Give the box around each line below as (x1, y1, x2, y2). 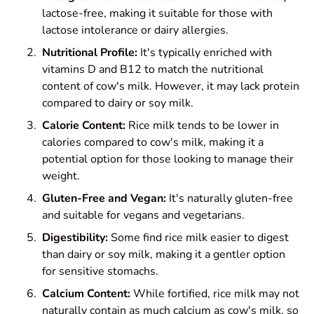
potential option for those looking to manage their (42, 151, 294, 167)
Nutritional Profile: (42, 44, 137, 60)
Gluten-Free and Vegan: (42, 190, 166, 206)
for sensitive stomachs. (42, 263, 158, 279)
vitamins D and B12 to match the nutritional (42, 61, 264, 77)
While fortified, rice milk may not (130, 285, 299, 301)
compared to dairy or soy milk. (42, 95, 193, 111)
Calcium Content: (42, 285, 130, 301)
